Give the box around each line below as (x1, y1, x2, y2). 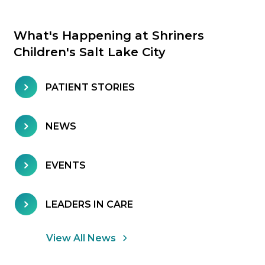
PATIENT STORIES (46, 81, 135, 93)
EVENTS (46, 159, 86, 171)
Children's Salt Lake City (14, 45, 166, 60)
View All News (46, 232, 116, 244)
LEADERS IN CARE (46, 198, 133, 210)
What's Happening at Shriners (14, 28, 204, 43)
